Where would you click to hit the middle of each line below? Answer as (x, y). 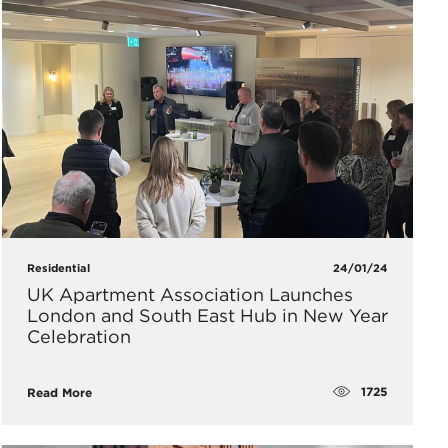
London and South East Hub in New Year (207, 315)
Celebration (78, 336)
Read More (59, 392)
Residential (58, 267)
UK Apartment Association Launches (189, 294)
